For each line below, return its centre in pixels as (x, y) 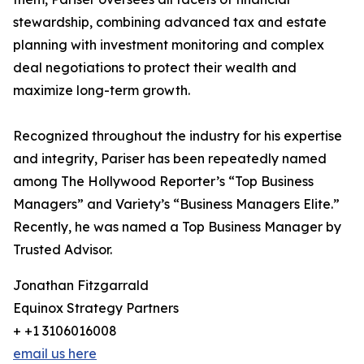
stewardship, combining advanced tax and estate (170, 22)
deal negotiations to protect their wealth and (155, 67)
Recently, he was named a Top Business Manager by (177, 227)
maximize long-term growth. (102, 90)
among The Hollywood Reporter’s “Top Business (163, 181)
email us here (55, 353)
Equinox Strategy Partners (96, 308)
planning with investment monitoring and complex (169, 45)
